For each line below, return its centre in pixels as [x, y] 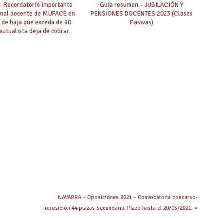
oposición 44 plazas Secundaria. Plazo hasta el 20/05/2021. [119, 208]
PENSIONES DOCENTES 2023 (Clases [142, 14]
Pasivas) [142, 22]
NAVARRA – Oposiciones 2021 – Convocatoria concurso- [128, 197]
